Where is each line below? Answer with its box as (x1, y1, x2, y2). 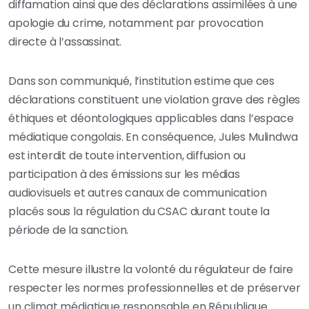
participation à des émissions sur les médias (8, 166, 240, 182)
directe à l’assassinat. (8, 34, 122, 50)
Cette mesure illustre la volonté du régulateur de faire (8, 261, 294, 277)
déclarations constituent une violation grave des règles (8, 92, 301, 108)
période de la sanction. (8, 222, 129, 238)
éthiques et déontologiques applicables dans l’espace (8, 110, 294, 126)
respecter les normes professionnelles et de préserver (8, 280, 301, 296)
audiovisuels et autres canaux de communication (8, 185, 267, 201)
